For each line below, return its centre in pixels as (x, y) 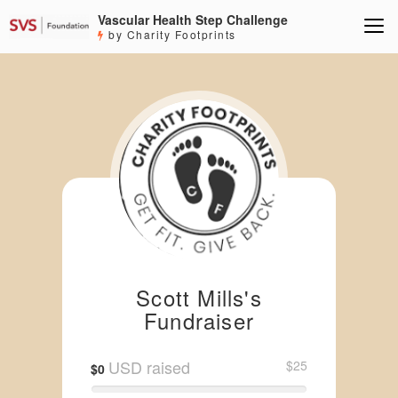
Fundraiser (199, 320)
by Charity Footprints (170, 34)
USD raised (149, 367)
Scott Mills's (199, 297)
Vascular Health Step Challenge (193, 20)
